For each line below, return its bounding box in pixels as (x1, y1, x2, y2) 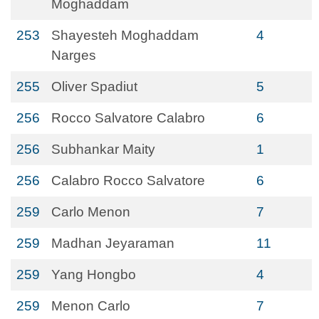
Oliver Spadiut (51, 79, 137, 94)
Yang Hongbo (51, 267, 136, 282)
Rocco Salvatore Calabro (51, 110, 205, 125)
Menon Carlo (51, 298, 130, 313)
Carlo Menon (51, 204, 130, 219)
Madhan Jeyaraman (51, 236, 174, 251)
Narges (51, 48, 96, 63)
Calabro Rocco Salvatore (51, 173, 205, 188)
